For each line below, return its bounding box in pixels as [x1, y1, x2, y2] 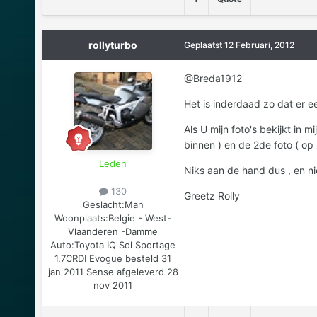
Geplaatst [183, 40, 224, 51]
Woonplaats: [54, 212, 109, 224]
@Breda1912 [183, 72, 242, 85]
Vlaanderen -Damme [68, 226, 158, 238]
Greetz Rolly [183, 190, 240, 202]
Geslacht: [82, 199, 125, 211]
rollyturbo [88, 39, 138, 52]
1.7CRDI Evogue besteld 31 [54, 253, 172, 265]
